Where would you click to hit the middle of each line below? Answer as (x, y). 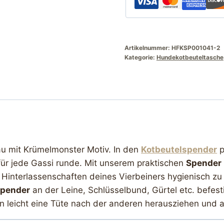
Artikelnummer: (148, 48)
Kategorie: (140, 57)
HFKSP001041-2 (195, 48)
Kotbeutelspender (179, 150)
